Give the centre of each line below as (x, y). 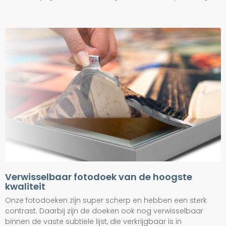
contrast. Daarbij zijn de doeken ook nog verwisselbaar (104, 211)
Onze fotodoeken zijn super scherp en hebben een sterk (106, 201)
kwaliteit (25, 187)
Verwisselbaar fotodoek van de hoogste (99, 177)
